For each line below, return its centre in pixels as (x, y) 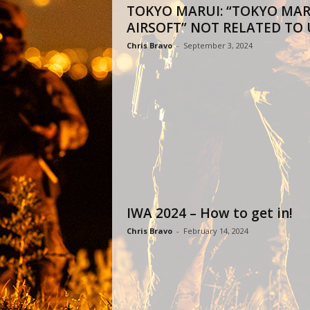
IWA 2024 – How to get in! (209, 213)
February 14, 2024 (216, 231)
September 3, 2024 (218, 45)
